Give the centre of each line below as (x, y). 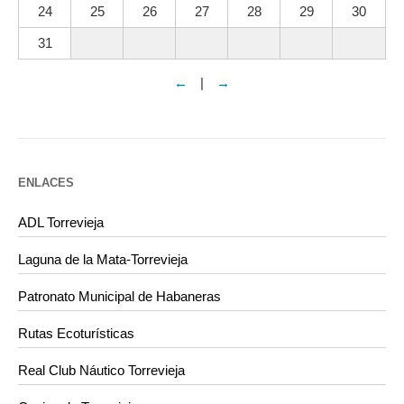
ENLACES (46, 182)
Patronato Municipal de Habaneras (119, 296)
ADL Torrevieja (61, 222)
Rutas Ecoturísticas (76, 333)
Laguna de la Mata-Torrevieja (103, 259)
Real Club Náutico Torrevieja (101, 370)
